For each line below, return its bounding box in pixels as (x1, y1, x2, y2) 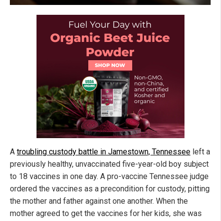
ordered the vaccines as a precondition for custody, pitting (10, 184, 210, 193)
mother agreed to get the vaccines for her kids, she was (10, 208, 202, 218)
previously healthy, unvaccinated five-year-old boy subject (10, 159, 209, 169)
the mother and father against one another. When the (10, 196, 188, 206)
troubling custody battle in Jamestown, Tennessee (17, 147, 190, 156)
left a (190, 147, 210, 156)
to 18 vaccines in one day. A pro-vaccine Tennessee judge (10, 171, 209, 181)
